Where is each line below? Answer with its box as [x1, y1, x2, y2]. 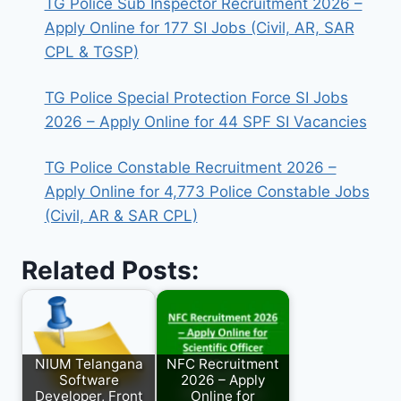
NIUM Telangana [34, 355, 143, 373]
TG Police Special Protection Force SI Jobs [44, 89, 348, 107]
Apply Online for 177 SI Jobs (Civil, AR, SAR [44, 19, 354, 38]
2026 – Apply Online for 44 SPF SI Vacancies [44, 113, 367, 132]
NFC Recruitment [166, 355, 279, 373]
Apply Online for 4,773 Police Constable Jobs [44, 183, 370, 201]
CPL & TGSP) [44, 43, 139, 62]
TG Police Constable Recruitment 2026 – [44, 158, 337, 177]
